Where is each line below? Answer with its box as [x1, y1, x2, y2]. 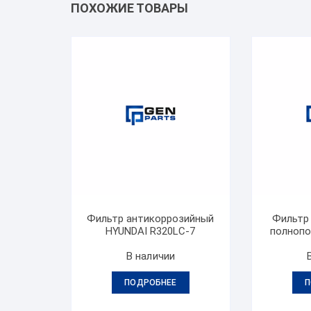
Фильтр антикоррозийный [87, 212, 215, 225]
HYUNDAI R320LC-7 [106, 224, 196, 237]
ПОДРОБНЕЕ [124, 277, 177, 287]
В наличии [126, 249, 176, 262]
